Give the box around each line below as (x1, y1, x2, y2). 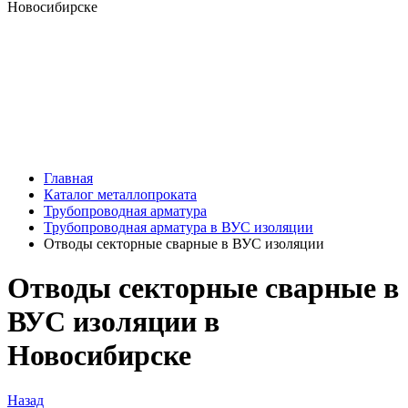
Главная (44, 170, 93, 186)
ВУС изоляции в (7, 305, 219, 339)
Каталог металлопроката (44, 187, 197, 202)
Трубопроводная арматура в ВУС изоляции (44, 219, 313, 235)
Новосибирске (7, 339, 191, 372)
